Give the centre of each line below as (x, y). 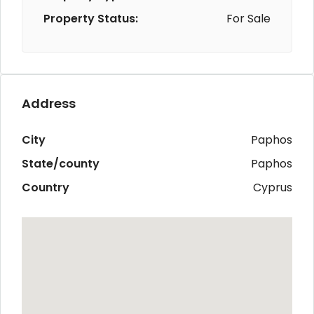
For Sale (248, 18)
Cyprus (273, 187)
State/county (61, 163)
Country (46, 187)
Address (49, 103)
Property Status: (91, 18)
